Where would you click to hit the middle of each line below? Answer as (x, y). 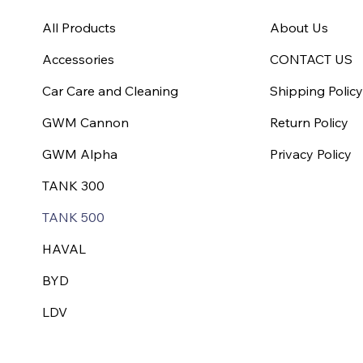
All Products (79, 27)
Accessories (79, 59)
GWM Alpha (80, 154)
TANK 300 (74, 185)
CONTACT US (312, 59)
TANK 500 (74, 217)
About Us (299, 27)
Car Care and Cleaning (111, 90)
